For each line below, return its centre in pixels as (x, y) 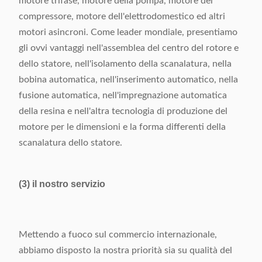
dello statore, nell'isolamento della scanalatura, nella (125, 64)
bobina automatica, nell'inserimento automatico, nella (128, 80)
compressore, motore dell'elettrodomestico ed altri (122, 16)
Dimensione (51, 20)
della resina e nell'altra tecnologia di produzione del (123, 111)
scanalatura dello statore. (70, 143)
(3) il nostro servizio (62, 184)
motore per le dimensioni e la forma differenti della (122, 127)
